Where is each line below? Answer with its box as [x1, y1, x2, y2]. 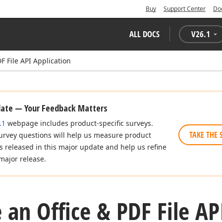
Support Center [164, 4, 206, 13]
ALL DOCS [129, 28, 160, 40]
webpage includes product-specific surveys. [5, 118, 153, 128]
